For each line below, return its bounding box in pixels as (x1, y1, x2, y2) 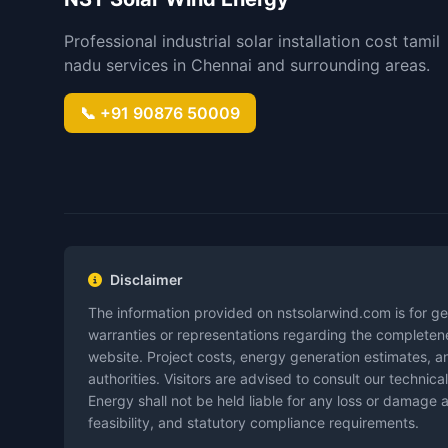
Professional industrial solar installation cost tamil (64, 31, 440, 51)
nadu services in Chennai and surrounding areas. (64, 55, 430, 75)
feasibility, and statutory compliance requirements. (88, 414, 419, 431)
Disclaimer (110, 271, 183, 288)
